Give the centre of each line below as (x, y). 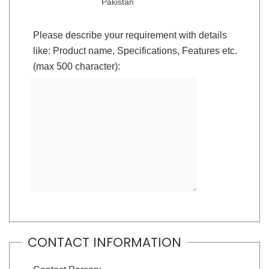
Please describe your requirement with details (130, 35)
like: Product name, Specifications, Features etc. (135, 51)
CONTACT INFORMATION (104, 242)
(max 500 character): (76, 66)
